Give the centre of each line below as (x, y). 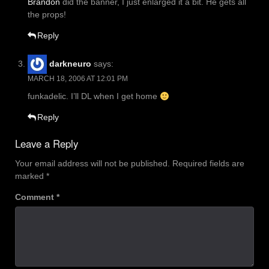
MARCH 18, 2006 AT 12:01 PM (78, 79)
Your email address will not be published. (92, 164)
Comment (36, 197)
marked (31, 176)
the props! (47, 15)
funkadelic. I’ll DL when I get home (94, 96)
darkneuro (70, 63)
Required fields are (208, 164)
